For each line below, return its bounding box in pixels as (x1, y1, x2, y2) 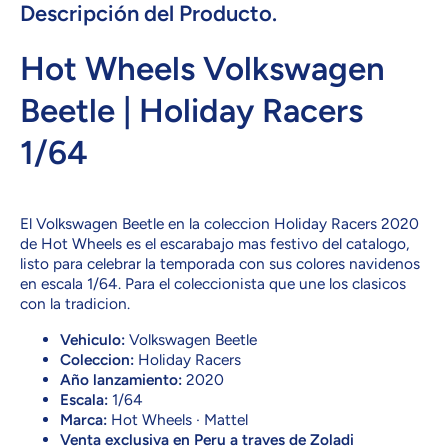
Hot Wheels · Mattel (107, 409, 248, 429)
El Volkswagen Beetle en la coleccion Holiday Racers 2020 (20, 214, 419, 234)
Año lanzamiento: (60, 369, 182, 389)
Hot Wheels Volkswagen (20, 49, 385, 89)
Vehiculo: (60, 329, 125, 349)
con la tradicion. (20, 294, 130, 314)
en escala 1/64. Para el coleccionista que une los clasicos (20, 274, 406, 294)
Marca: (60, 409, 107, 429)
